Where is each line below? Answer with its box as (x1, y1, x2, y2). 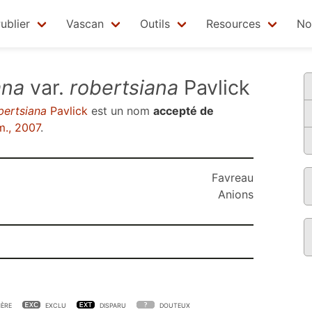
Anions (218, 187, 253, 201)
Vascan (66, 17, 104, 31)
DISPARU (100, 302, 126, 309)
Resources (206, 17, 260, 31)
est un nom (88, 104, 153, 118)
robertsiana (70, 75, 178, 100)
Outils (140, 17, 170, 31)
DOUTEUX (159, 302, 190, 309)
